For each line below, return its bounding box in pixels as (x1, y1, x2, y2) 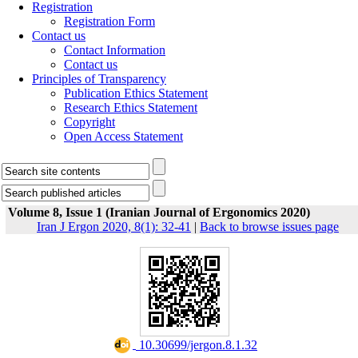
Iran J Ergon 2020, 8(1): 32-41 (37, 220, 191, 233)
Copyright (64, 115, 115, 129)
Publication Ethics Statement (64, 86, 208, 100)
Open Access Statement (64, 129, 183, 143)
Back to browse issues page (200, 220, 339, 233)
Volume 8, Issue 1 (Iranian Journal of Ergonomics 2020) (8, 205, 310, 219)
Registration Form (64, 14, 155, 28)
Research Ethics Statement (64, 101, 197, 114)
